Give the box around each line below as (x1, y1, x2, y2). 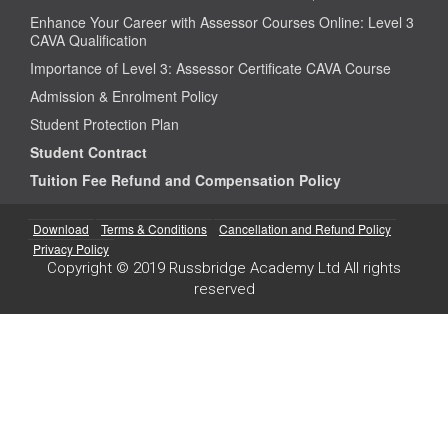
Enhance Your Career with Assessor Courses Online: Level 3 (30, 11, 414, 32)
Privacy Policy (33, 239, 109, 257)
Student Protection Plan (30, 113, 179, 134)
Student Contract (30, 141, 147, 162)
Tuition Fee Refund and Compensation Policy (30, 169, 341, 190)
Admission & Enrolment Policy (30, 85, 218, 106)
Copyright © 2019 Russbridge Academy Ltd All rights (47, 258, 401, 277)
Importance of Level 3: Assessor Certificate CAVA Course (30, 57, 391, 78)
